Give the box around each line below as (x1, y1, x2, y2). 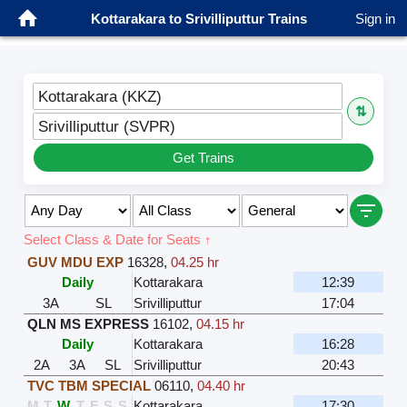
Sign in (355, 10, 395, 26)
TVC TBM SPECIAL (26, 377, 151, 393)
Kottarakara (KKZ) (37, 87, 162, 104)
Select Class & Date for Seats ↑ (23, 231, 212, 247)
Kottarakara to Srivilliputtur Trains (91, 10, 307, 26)
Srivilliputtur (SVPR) (37, 117, 175, 134)
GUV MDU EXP (26, 253, 124, 270)
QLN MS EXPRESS (26, 315, 149, 332)
